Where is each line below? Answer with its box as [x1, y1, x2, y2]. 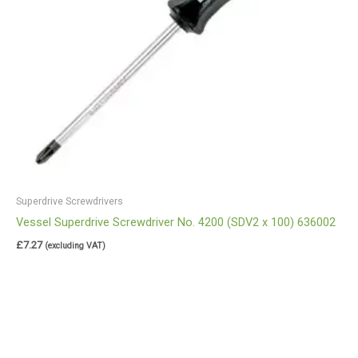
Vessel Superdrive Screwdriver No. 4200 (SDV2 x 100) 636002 [16, 215, 336, 230]
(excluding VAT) [45, 240, 105, 251]
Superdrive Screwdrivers [16, 195, 123, 208]
